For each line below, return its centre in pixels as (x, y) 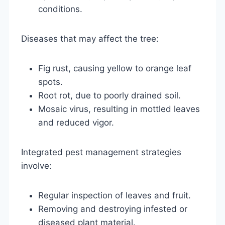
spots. (50, 82)
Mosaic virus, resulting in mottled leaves (119, 109)
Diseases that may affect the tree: (90, 38)
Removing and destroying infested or (113, 209)
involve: (36, 165)
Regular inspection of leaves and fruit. (115, 195)
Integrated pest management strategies (101, 152)
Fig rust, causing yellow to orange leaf (115, 68)
